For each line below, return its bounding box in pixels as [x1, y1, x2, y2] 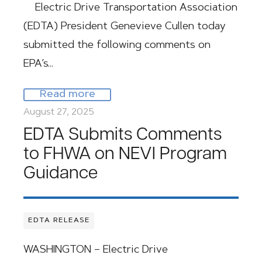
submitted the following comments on [23, 40, 211, 51]
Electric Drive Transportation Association [23, 3, 237, 13]
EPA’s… [23, 59, 53, 70]
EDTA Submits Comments [23, 126, 222, 144]
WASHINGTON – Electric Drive [23, 245, 168, 256]
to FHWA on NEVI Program [23, 146, 227, 164]
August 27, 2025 [23, 108, 94, 117]
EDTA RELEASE [28, 217, 89, 224]
